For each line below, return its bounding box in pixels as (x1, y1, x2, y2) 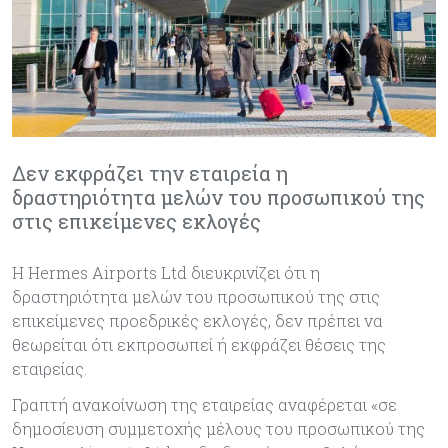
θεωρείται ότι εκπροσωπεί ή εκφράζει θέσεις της (12, 333, 386, 355)
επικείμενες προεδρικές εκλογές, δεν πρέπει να (12, 309, 383, 331)
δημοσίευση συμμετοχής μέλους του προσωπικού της (12, 417, 425, 439)
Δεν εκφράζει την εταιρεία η (12, 159, 288, 186)
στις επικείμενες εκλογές (12, 207, 261, 234)
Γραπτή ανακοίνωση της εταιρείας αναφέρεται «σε (12, 393, 397, 415)
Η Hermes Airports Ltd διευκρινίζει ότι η (12, 261, 320, 283)
